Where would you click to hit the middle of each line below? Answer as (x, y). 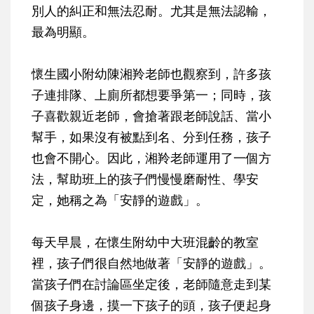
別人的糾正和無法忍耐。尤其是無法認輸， (151, 11)
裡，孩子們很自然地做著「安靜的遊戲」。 (151, 263)
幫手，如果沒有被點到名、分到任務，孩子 (151, 137)
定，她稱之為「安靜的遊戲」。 (120, 200)
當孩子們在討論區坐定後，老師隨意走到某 (151, 284)
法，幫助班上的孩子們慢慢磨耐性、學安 (145, 179)
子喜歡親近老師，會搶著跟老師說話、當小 (151, 116)
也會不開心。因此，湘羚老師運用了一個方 (151, 158)
